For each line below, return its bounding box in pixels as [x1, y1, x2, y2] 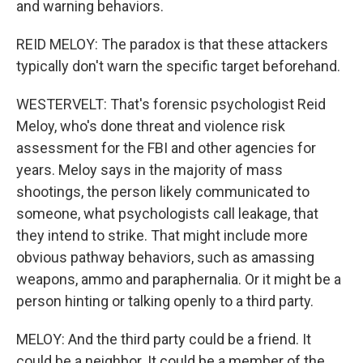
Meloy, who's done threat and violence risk [16, 117, 285, 135]
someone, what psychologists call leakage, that [16, 205, 318, 222]
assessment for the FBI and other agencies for [16, 139, 316, 156]
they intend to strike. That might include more [16, 227, 308, 244]
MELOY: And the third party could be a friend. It [16, 331, 311, 348]
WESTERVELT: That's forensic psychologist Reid [16, 96, 326, 113]
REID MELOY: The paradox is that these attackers [16, 36, 328, 53]
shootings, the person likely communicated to [16, 183, 310, 200]
